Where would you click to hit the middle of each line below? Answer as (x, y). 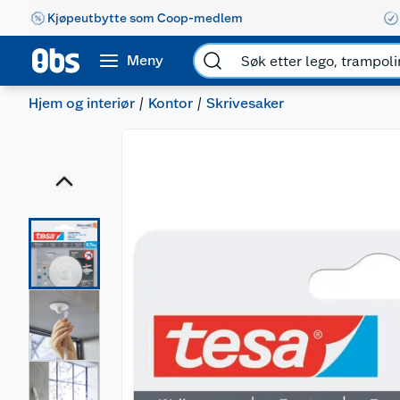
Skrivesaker (245, 103)
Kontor (171, 103)
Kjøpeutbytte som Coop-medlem (145, 17)
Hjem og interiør (82, 103)
